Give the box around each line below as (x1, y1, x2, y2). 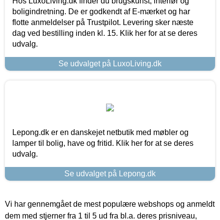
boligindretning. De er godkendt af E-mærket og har (12, 7, 190, 16)
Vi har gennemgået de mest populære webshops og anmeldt (5, 199, 215, 208)
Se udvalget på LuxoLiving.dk (58, 59, 162, 68)
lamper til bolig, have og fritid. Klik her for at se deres (12, 138, 193, 147)
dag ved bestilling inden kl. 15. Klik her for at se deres (12, 28, 197, 37)
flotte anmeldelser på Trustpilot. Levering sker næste (12, 18, 193, 27)
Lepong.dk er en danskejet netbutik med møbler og (12, 128, 189, 137)
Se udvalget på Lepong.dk (64, 169, 156, 178)
